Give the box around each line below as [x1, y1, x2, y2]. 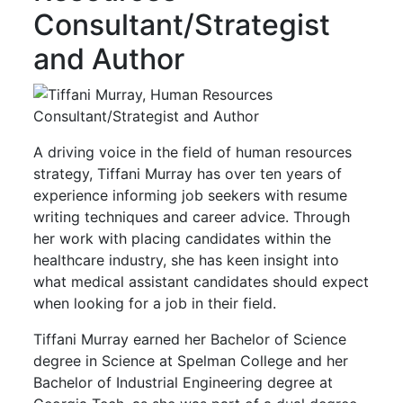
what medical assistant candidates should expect [33, 272, 370, 291]
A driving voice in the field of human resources [33, 142, 353, 161]
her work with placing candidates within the [33, 228, 332, 247]
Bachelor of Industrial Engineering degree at [33, 372, 334, 391]
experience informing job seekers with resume [33, 185, 348, 204]
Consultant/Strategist [33, 6, 331, 42]
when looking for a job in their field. [33, 293, 277, 312]
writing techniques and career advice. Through [33, 207, 351, 226]
